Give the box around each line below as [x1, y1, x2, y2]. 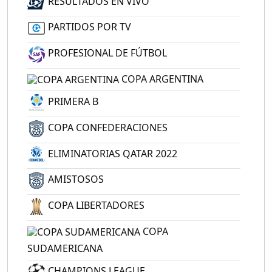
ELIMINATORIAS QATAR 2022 [46, 146, 177, 160]
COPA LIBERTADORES [46, 198, 144, 212]
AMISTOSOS [46, 172, 104, 186]
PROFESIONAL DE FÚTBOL [46, 46, 167, 60]
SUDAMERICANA [27, 241, 103, 255]
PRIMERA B [46, 95, 98, 109]
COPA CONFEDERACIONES [46, 120, 168, 134]
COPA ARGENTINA [119, 72, 203, 86]
